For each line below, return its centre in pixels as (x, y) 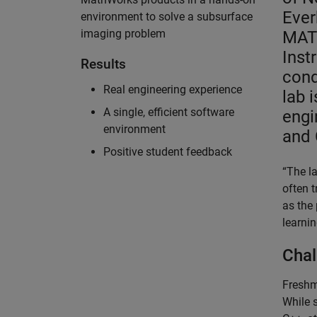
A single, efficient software (169, 112)
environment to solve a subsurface (167, 17)
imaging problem (123, 34)
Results (103, 64)
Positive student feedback (168, 152)
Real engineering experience (173, 90)
